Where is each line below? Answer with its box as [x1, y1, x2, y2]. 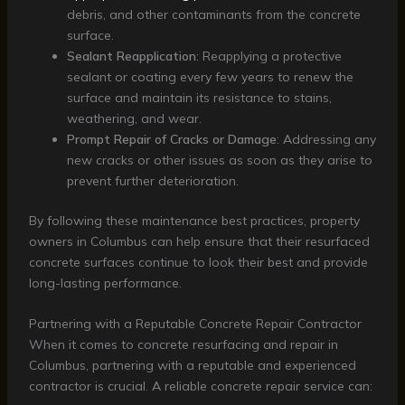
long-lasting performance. [28, 274, 182, 291]
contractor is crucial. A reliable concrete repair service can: [28, 378, 372, 395]
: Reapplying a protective [195, 47, 342, 64]
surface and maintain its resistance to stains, [66, 89, 332, 106]
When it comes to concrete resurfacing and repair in [28, 336, 338, 353]
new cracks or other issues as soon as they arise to [66, 151, 372, 168]
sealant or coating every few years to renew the [66, 68, 353, 85]
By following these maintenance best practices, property [28, 212, 360, 229]
